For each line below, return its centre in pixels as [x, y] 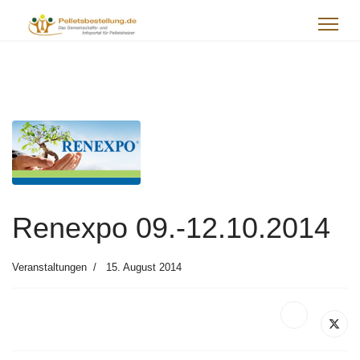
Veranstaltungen [49, 267]
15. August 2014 [144, 267]
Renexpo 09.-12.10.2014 [171, 228]
